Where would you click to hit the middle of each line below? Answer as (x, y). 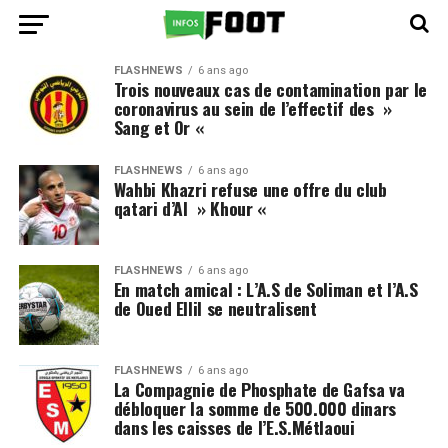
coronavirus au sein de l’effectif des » (252, 108)
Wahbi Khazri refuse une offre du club (250, 189)
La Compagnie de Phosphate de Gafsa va (259, 389)
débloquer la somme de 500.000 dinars (254, 408)
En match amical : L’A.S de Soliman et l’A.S (265, 289)
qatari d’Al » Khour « (192, 208)
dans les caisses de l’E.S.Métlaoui (234, 427)
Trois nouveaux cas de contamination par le (270, 89)
